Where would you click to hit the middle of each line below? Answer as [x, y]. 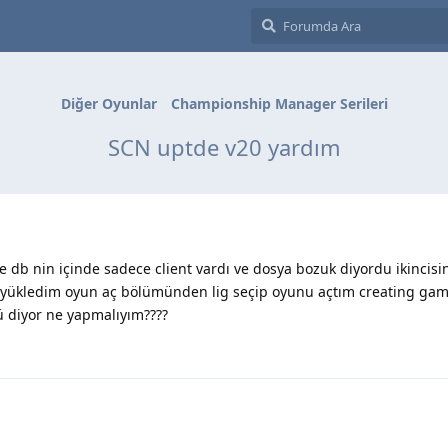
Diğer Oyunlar [108, 104]
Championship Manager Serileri [279, 104]
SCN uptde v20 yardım [224, 146]
